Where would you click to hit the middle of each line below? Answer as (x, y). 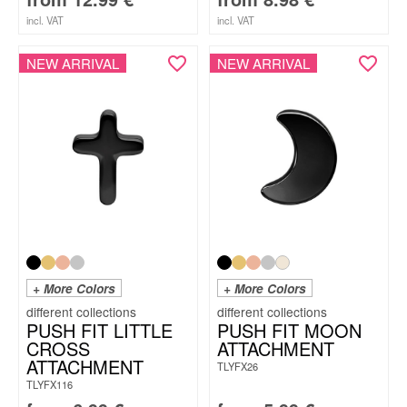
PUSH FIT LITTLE (99, 330)
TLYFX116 (50, 384)
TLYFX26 (238, 366)
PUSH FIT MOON (289, 330)
